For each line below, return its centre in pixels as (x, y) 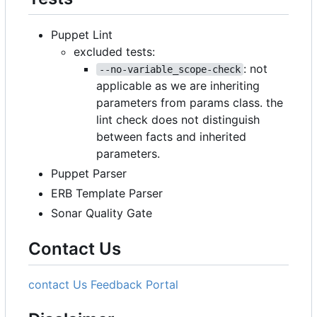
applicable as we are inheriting (178, 86)
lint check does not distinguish (178, 120)
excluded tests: (114, 52)
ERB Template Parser (107, 194)
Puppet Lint (82, 35)
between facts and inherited (171, 137)
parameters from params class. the (190, 103)
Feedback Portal (134, 285)
